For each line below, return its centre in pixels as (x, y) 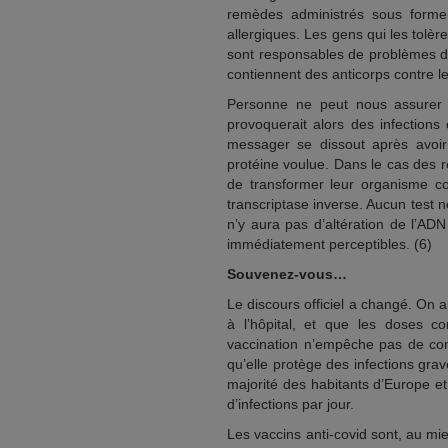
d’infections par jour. (290, 404)
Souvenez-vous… (287, 274)
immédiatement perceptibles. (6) (329, 244)
